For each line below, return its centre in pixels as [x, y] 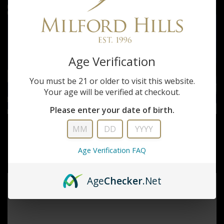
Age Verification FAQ [112, 150]
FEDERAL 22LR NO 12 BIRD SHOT [112, 144]
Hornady [112, 130]
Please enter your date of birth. [112, 110]
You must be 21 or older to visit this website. [112, 81]
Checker [123, 181]
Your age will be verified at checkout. [112, 92]
